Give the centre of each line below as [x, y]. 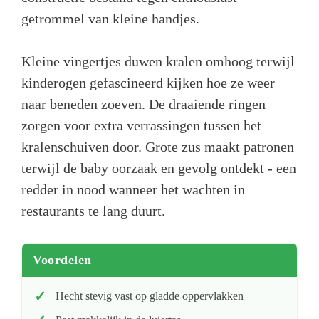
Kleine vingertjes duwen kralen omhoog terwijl [158, 62]
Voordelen [62, 260]
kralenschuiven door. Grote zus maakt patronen [158, 147]
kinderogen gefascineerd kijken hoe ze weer [148, 83]
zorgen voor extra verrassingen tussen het [141, 126]
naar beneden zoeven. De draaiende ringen [143, 104]
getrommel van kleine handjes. [110, 19]
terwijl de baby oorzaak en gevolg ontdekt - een [159, 168]
